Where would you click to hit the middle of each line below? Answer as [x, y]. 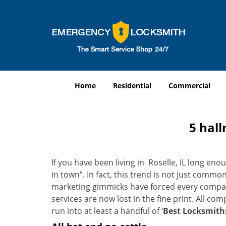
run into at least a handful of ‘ [107, 211]
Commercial [189, 86]
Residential [132, 86]
